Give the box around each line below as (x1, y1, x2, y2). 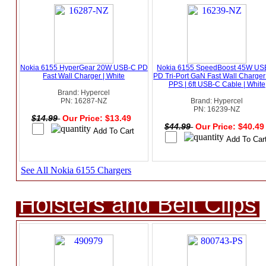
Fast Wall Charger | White (43, 72, 125, 81)
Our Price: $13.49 (62, 113, 134, 123)
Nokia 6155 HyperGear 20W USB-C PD (20, 64, 148, 72)
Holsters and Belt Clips (19, 192, 257, 218)
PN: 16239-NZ (194, 105, 240, 114)
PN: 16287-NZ (61, 97, 107, 106)
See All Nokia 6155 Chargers (21, 165, 132, 176)
